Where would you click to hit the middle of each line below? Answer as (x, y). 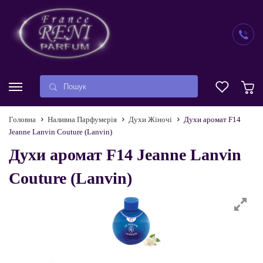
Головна (22, 119)
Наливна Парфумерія (82, 119)
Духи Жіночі (150, 119)
